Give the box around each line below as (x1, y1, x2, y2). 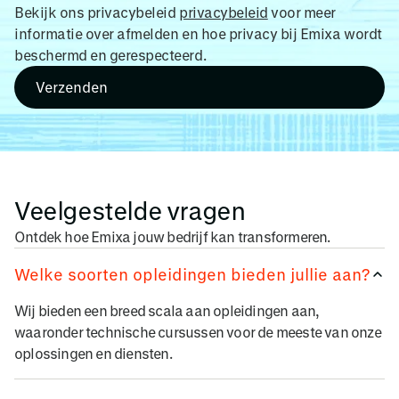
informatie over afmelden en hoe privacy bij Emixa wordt (14, 24, 382, 42)
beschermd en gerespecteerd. (14, 45, 207, 63)
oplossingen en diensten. (14, 344, 172, 362)
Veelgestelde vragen (14, 195, 246, 224)
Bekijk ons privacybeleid (14, 3, 179, 20)
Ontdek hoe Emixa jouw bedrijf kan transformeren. (14, 227, 330, 245)
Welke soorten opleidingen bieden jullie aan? (14, 265, 370, 283)
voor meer (267, 3, 336, 20)
